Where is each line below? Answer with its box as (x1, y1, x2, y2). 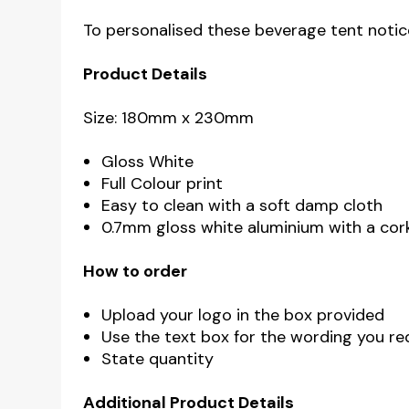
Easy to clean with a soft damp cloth (101, 194, 383, 216)
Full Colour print (101, 173, 224, 194)
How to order (83, 260, 188, 282)
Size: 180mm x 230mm (83, 107, 255, 129)
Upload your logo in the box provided (101, 304, 385, 326)
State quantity (101, 348, 215, 370)
